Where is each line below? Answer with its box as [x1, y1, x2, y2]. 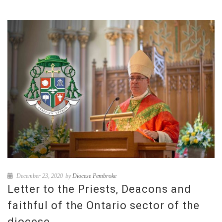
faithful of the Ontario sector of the [7, 199, 200, 212]
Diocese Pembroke [72, 172, 116, 179]
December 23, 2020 [15, 172, 63, 179]
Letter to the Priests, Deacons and [7, 182, 191, 195]
